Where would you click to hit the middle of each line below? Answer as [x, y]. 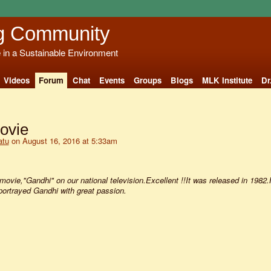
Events [112, 80]
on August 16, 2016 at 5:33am [63, 140]
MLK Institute [227, 80]
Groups [147, 80]
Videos [16, 80]
